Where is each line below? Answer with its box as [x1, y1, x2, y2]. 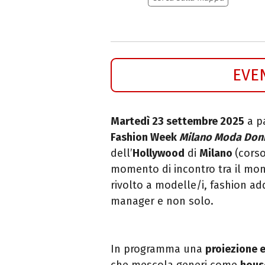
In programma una [111, 242, 205, 256]
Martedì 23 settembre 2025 [111, 114, 244, 128]
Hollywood [132, 146, 185, 160]
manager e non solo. [111, 194, 214, 208]
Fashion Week [111, 130, 179, 144]
